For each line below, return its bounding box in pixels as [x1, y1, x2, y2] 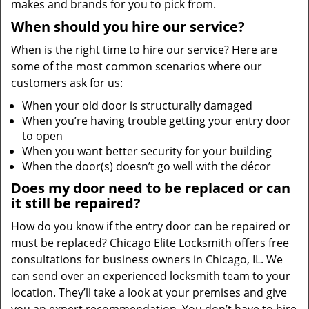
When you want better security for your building [22, 143, 272, 159]
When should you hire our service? [11, 17, 245, 36]
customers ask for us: [11, 75, 123, 90]
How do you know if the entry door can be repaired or [11, 219, 290, 234]
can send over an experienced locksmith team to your [11, 268, 290, 283]
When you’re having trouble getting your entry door [22, 113, 291, 128]
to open [22, 128, 63, 143]
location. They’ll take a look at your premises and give [11, 285, 287, 300]
